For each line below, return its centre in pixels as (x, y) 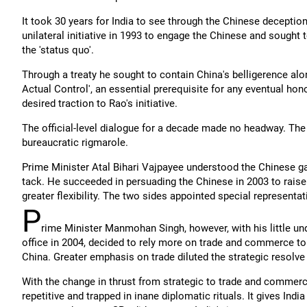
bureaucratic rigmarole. (75, 143)
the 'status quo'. (58, 50)
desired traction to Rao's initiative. (100, 103)
